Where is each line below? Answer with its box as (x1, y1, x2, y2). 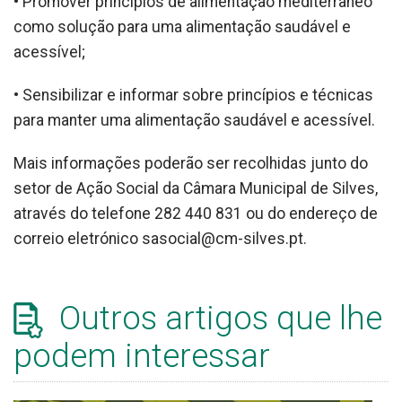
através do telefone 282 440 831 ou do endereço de (13, 204, 378, 223)
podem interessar (13, 336, 270, 376)
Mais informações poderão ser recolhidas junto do (13, 153, 368, 172)
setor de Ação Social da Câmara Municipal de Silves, (13, 179, 378, 197)
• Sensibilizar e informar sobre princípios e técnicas (13, 85, 373, 104)
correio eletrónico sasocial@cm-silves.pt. (13, 229, 310, 248)
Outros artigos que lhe (51, 298, 382, 337)
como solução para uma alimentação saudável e (13, 17, 351, 36)
